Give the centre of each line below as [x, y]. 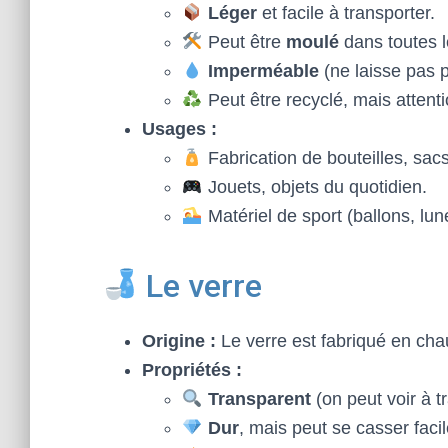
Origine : [179, 341]
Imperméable [263, 71]
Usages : [179, 129]
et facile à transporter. [345, 13]
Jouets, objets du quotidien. [314, 187]
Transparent [259, 399]
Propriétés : [192, 370]
